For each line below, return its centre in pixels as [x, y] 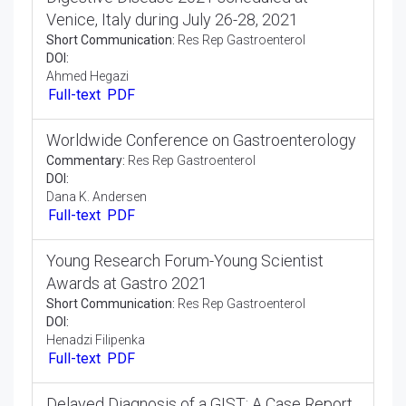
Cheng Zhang [84, 39]
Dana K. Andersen [97, 310]
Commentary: [86, 274]
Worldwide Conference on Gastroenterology [201, 254]
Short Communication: [111, 150]
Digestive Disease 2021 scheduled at [177, 107]
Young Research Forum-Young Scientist [185, 378]
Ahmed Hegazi [87, 186]
